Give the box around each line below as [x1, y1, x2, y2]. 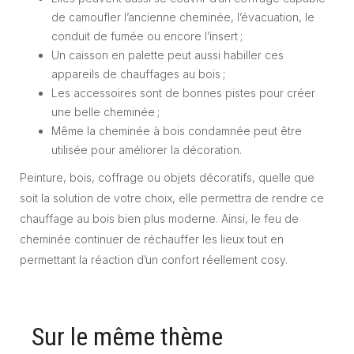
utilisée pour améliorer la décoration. [51, 142, 242, 156]
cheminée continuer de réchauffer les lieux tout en [20, 232, 284, 246]
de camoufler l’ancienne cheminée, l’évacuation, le [51, 9, 314, 24]
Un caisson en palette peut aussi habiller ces [51, 47, 284, 62]
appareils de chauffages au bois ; [51, 66, 225, 81]
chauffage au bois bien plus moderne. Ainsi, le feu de [20, 211, 299, 225]
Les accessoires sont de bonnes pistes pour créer [51, 85, 315, 100]
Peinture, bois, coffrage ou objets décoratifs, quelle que [20, 170, 314, 184]
